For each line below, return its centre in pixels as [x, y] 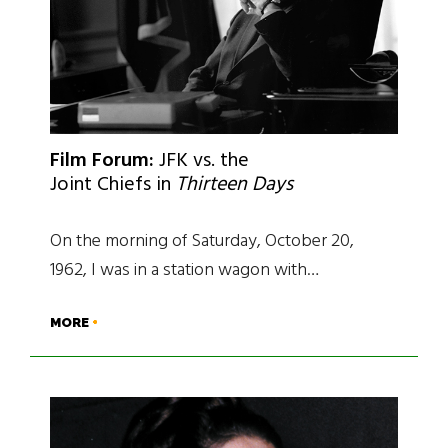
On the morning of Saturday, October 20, [202, 242]
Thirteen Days [234, 185]
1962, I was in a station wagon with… [184, 271]
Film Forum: [102, 161]
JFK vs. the [201, 161]
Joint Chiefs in [113, 185]
